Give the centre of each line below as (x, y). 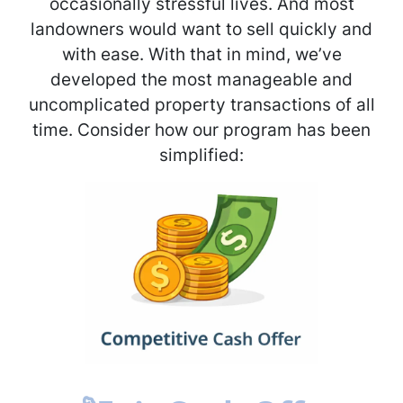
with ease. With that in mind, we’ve (201, 54)
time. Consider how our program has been (201, 130)
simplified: (201, 155)
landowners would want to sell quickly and (201, 29)
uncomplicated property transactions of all (201, 105)
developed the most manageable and (201, 80)
